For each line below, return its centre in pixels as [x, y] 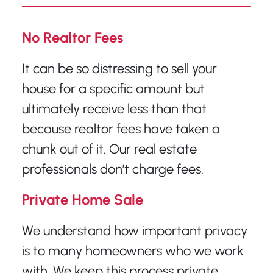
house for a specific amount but [113, 88]
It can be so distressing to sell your [119, 68]
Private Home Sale [82, 199]
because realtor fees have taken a [121, 129]
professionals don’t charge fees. [112, 169]
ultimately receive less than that [114, 108]
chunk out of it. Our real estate [109, 149]
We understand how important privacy [134, 230]
